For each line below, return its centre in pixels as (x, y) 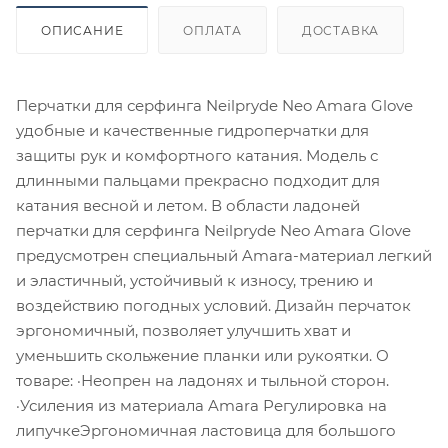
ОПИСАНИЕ (82, 30)
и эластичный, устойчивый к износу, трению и (194, 280)
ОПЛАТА (213, 30)
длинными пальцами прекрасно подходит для (198, 180)
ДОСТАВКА (340, 30)
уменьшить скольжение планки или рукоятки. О (202, 355)
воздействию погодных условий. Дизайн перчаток (213, 305)
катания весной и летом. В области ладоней (188, 205)
